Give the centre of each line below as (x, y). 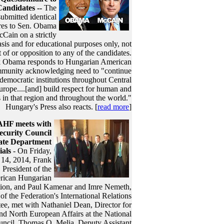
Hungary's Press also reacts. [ (51, 107)
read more (113, 107)
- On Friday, (31, 151)
